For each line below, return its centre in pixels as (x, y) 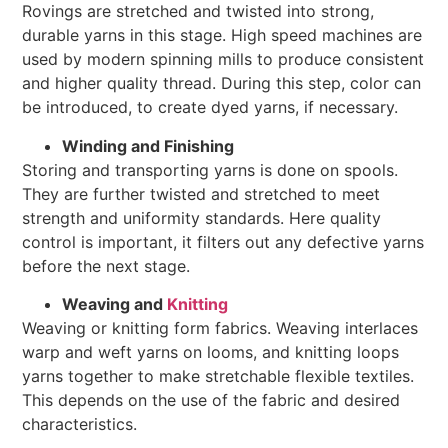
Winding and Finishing (148, 145)
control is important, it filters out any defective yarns (223, 241)
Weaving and (115, 304)
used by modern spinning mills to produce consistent (223, 59)
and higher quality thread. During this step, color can (222, 83)
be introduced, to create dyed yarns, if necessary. (210, 107)
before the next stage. (106, 265)
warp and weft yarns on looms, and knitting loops (211, 352)
